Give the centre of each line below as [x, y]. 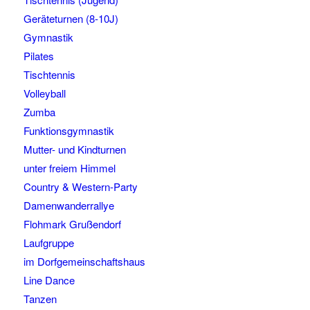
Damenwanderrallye [69, 206]
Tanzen [40, 299]
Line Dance [49, 280]
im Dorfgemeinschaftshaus [84, 262]
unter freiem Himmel [69, 168]
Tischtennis [49, 75]
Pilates [38, 56]
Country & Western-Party [80, 187]
